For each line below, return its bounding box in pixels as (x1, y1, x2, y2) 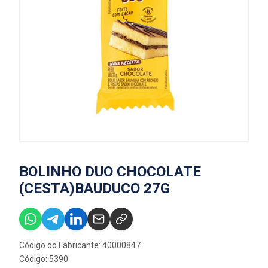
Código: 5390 (19, 254, 68, 264)
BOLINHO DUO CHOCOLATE (19, 163, 201, 180)
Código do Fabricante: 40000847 (19, 240, 141, 250)
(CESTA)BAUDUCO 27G (19, 180, 170, 197)
